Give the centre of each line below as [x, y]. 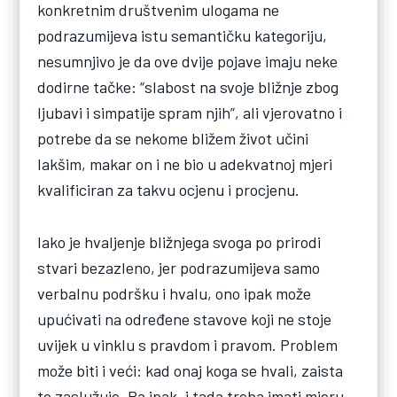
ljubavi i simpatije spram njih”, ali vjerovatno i [190, 113]
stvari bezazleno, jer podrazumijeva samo [179, 267]
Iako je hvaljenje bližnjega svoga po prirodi [179, 241]
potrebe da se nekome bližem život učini [173, 139]
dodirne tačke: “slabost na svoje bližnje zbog [188, 87]
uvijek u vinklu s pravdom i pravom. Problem [188, 344]
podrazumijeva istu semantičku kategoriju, [183, 36]
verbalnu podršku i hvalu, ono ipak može [175, 293]
